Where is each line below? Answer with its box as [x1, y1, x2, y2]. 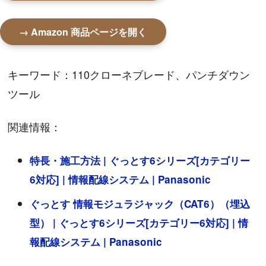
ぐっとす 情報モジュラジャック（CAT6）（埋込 [30, 196, 251, 211]
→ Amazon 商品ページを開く [19, 25, 147, 39]
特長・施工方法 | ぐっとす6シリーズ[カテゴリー [30, 153, 251, 167]
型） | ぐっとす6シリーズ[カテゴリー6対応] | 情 [30, 215, 249, 230]
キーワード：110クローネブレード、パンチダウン [8, 66, 251, 83]
